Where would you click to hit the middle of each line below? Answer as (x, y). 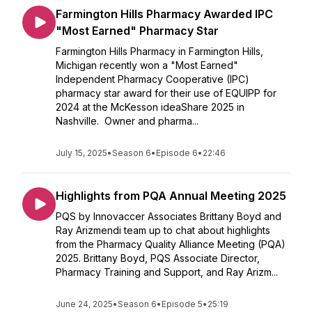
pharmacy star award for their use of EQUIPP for (166, 93)
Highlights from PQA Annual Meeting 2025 (171, 196)
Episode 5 (182, 304)
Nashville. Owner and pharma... (127, 121)
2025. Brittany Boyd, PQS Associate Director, (158, 258)
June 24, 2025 (84, 304)
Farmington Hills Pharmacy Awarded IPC (164, 14)
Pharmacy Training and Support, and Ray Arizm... (167, 272)
